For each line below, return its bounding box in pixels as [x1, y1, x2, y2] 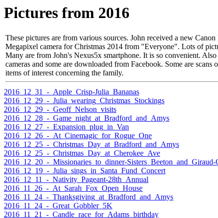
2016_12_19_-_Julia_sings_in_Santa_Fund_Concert [4, 166, 165, 175]
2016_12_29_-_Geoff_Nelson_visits [4, 105, 116, 114]
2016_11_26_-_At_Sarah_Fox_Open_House [4, 184, 143, 193]
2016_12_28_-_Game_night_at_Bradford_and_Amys [4, 114, 169, 123]
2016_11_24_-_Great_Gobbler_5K [4, 201, 112, 210]
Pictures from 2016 [4, 4, 129, 21]
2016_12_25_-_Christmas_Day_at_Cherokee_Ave [4, 149, 160, 158]
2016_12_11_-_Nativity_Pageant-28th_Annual [4, 175, 148, 184]
